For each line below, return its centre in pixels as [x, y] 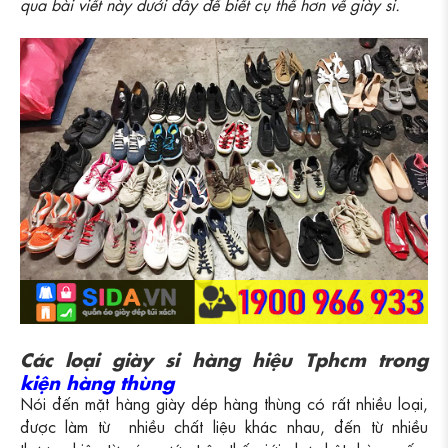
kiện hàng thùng [97, 380]
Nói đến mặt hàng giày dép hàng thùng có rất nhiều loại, [224, 402]
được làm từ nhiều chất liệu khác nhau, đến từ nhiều [224, 425]
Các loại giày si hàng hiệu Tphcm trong [224, 357]
